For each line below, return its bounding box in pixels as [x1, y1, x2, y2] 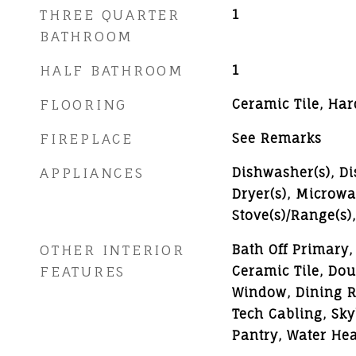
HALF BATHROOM [40, 62, 184, 79]
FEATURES [40, 263, 126, 280]
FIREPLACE [40, 130, 133, 147]
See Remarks [231, 130, 322, 146]
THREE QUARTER [40, 6, 180, 23]
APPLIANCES [40, 164, 145, 181]
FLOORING [40, 96, 127, 113]
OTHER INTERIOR [40, 242, 185, 258]
